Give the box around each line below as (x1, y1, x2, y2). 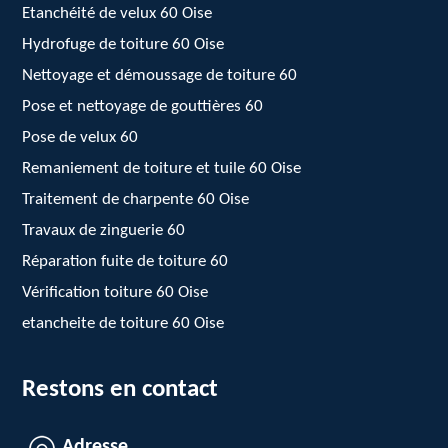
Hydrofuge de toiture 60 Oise (22, 36, 225, 53)
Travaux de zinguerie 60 (22, 222, 186, 239)
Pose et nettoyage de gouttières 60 (22, 98, 264, 115)
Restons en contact (22, 377, 219, 402)
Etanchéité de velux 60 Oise (22, 5, 213, 22)
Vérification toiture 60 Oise (22, 284, 209, 301)
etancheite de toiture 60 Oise (22, 315, 225, 332)
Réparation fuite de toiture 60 (22, 253, 229, 270)
